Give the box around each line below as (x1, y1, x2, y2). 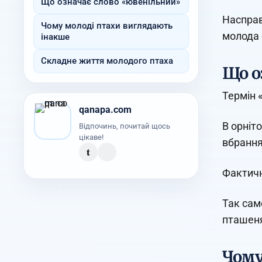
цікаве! (78, 132, 104, 142)
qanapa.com (78, 104, 132, 116)
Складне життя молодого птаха (40, 55, 173, 66)
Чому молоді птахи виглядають (40, 20, 173, 31)
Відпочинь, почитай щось (78, 121, 170, 130)
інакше (40, 31, 70, 42)
